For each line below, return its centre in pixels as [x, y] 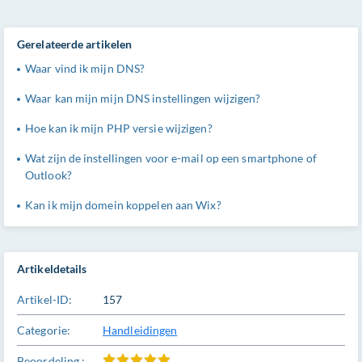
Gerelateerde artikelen [75, 44]
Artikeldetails [52, 268]
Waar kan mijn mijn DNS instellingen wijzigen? [143, 98]
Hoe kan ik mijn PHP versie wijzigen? [119, 128]
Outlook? [48, 175]
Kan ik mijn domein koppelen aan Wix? [123, 205]
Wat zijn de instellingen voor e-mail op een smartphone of [171, 158]
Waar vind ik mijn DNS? [85, 68]
